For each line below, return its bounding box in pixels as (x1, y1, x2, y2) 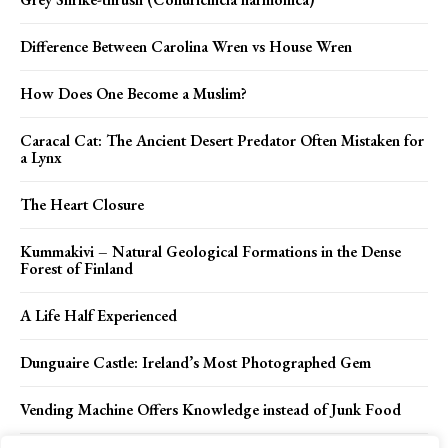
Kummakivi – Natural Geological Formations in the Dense (20, 240, 401, 262)
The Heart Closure (20, 193, 144, 215)
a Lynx (20, 146, 62, 168)
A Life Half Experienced (20, 304, 177, 326)
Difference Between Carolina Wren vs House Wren (20, 35, 352, 57)
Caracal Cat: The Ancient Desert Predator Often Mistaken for (20, 129, 424, 151)
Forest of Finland (20, 257, 133, 279)
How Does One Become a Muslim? (20, 82, 247, 104)
